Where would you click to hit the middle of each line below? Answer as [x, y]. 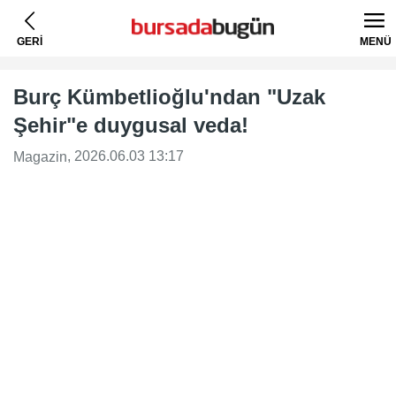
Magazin [40, 156]
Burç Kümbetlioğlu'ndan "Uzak [169, 97]
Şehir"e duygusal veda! [131, 125]
